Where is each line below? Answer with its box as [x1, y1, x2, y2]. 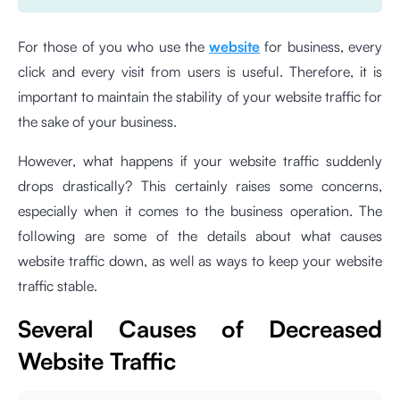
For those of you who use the [18, 37, 210, 55]
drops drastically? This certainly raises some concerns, [18, 177, 382, 195]
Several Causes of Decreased [18, 314, 382, 343]
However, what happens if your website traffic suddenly [18, 152, 382, 170]
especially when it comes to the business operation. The [18, 202, 382, 220]
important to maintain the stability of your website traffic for [18, 87, 382, 105]
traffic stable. [18, 277, 97, 295]
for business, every [260, 37, 383, 55]
